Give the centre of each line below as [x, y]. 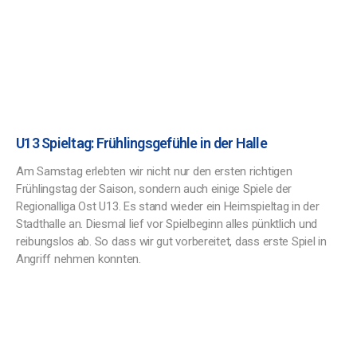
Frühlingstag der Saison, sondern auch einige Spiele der [154, 189]
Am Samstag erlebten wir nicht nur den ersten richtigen [154, 171]
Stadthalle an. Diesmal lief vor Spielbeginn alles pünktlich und [167, 224]
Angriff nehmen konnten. [78, 259]
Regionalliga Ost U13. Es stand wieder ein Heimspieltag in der [168, 206]
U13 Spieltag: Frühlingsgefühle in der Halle [141, 143]
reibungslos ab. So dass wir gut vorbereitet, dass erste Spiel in [171, 241]
